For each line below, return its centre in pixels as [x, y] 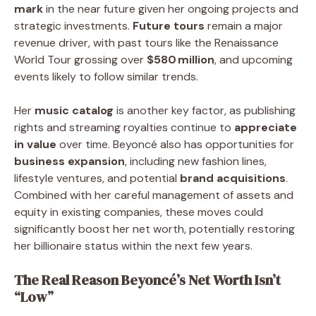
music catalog [74, 110]
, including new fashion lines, [196, 161]
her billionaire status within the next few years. [133, 245]
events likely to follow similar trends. [106, 76]
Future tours [169, 25]
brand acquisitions [233, 178]
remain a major [244, 25]
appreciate [266, 127]
